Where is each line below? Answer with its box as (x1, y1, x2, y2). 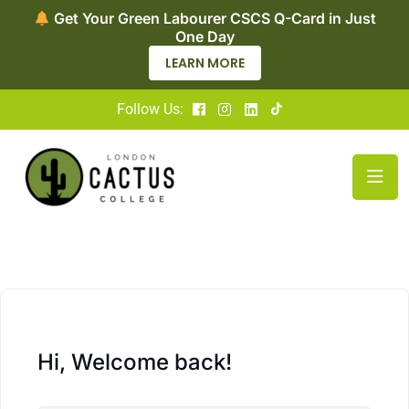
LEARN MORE (164, 54, 245, 72)
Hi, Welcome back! (37, 349, 232, 375)
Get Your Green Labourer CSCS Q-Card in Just (49, 9, 376, 27)
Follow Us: (116, 100, 184, 118)
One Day (174, 27, 235, 46)
